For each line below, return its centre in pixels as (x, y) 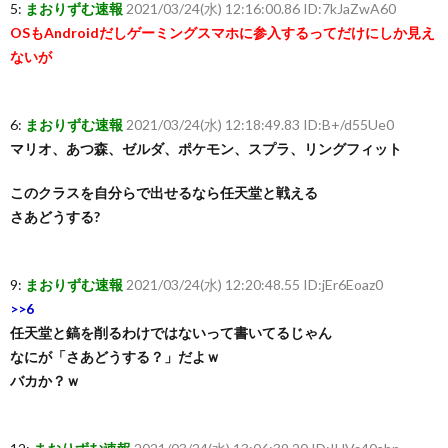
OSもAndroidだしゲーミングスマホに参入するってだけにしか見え (222, 32)
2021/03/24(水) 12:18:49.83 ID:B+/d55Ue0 (260, 124)
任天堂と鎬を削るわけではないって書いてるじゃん (171, 332)
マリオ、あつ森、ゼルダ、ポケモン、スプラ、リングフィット (206, 148)
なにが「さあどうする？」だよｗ (115, 356)
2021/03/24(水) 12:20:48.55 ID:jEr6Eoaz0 (254, 284)
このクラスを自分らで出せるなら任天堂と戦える (164, 192)
